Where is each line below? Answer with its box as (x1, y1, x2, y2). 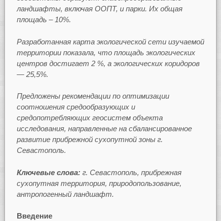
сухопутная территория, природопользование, (16, 179, 182, 187)
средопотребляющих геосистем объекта (16, 113, 163, 122)
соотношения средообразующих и (16, 103, 135, 111)
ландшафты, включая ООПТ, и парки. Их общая (16, 4, 183, 13)
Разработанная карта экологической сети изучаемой (16, 37, 204, 46)
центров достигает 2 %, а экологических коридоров (16, 59, 200, 68)
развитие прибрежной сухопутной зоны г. (16, 135, 163, 144)
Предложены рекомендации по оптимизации (16, 92, 169, 101)
